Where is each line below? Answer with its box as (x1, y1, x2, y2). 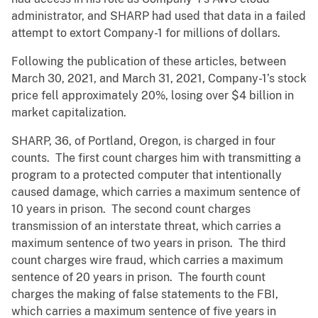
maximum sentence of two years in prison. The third (11, 236, 286, 251)
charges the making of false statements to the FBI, (11, 287, 278, 302)
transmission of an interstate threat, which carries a (11, 219, 281, 234)
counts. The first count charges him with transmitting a (11, 151, 301, 165)
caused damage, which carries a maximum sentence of (11, 185, 300, 199)
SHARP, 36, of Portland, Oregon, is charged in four (11, 134, 275, 148)
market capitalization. (11, 106, 126, 120)
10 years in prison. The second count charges (11, 202, 251, 216)
